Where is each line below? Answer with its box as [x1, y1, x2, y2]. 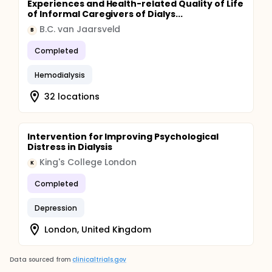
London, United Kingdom [44, 223, 152, 236]
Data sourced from [10, 255, 71, 264]
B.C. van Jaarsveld [39, 23, 121, 35]
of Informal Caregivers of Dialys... [27, 8, 183, 20]
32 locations [44, 90, 100, 103]
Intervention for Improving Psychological [27, 131, 219, 143]
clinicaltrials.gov [72, 255, 126, 264]
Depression [35, 202, 77, 213]
